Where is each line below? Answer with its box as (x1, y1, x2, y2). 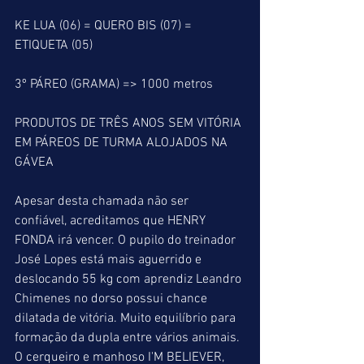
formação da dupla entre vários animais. (15, 330, 243, 346)
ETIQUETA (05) (15, 37, 93, 54)
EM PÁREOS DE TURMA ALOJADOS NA (15, 135, 231, 151)
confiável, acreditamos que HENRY (15, 213, 209, 229)
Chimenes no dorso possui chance (15, 291, 210, 307)
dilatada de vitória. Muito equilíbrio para (15, 310, 239, 327)
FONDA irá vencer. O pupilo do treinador (15, 232, 239, 249)
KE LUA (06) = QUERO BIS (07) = (15, 18, 195, 34)
